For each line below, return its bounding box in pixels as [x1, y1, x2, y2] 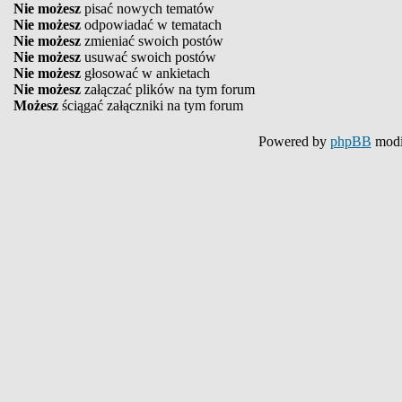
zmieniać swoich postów [81, 33, 223, 48]
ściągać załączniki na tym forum [58, 98, 243, 113]
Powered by [258, 134, 330, 149]
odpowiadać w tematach [81, 17, 222, 32]
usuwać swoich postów [81, 49, 216, 65]
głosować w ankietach [81, 66, 210, 81]
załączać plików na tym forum [81, 82, 255, 97]
